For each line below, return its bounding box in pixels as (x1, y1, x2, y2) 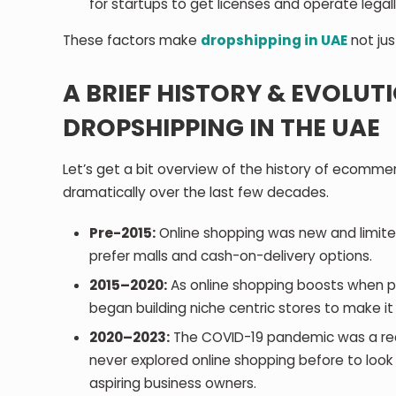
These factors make (63, 30, 202, 49)
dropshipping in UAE (201, 30, 348, 49)
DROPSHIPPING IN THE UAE (63, 110, 381, 144)
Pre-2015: (89, 223, 156, 242)
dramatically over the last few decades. (63, 182, 330, 202)
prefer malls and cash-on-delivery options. (89, 246, 373, 265)
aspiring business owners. (89, 373, 257, 392)
